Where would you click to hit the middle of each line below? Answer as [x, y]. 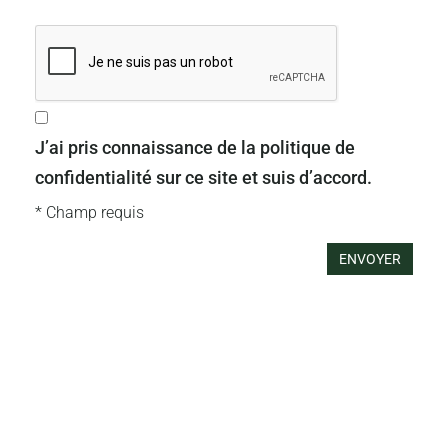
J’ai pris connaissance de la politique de [195, 147]
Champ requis [93, 212]
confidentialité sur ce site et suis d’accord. [203, 177]
